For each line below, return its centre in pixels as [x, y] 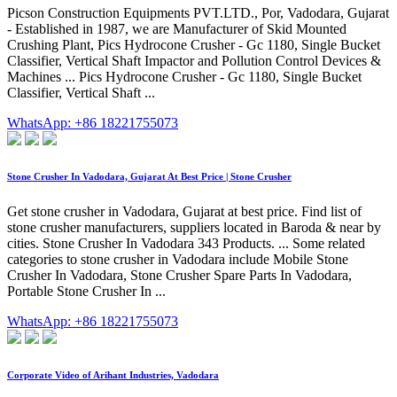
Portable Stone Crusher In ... [86, 292]
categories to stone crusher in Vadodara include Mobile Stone [178, 260]
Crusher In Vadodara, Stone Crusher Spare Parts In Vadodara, [179, 276]
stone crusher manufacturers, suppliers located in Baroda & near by [194, 228]
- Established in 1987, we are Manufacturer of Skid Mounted [177, 29]
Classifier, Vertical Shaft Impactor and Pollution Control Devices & [194, 61]
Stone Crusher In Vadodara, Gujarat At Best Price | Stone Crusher [149, 177]
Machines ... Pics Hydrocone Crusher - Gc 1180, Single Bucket [184, 77]
